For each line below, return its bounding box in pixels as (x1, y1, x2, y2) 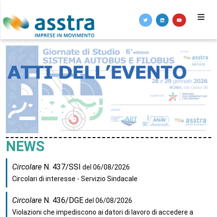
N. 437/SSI (42, 162, 81, 172)
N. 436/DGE (42, 196, 83, 205)
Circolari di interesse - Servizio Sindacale (12, 175, 138, 183)
